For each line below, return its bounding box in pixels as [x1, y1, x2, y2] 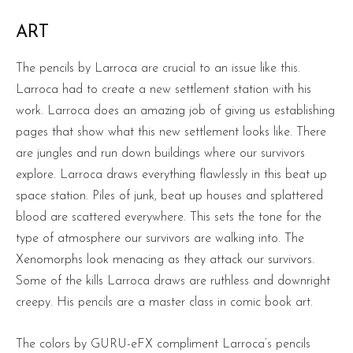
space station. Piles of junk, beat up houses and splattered [16, 190, 323, 203]
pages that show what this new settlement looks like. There [16, 126, 326, 139]
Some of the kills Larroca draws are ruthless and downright [16, 275, 330, 288]
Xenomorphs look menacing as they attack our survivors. [16, 254, 314, 267]
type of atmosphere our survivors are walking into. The [16, 232, 304, 246]
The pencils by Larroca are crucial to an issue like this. [16, 62, 300, 76]
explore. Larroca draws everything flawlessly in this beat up [16, 169, 327, 182]
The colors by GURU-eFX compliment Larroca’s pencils [16, 338, 310, 351]
